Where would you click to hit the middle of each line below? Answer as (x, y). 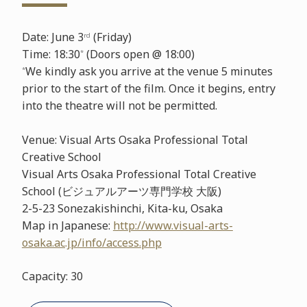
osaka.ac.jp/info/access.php (91, 242)
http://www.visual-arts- (173, 225)
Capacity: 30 (52, 276)
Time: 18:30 (51, 54)
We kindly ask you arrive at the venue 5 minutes (149, 71)
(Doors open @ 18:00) (139, 54)
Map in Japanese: (67, 225)
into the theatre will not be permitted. (119, 105)
